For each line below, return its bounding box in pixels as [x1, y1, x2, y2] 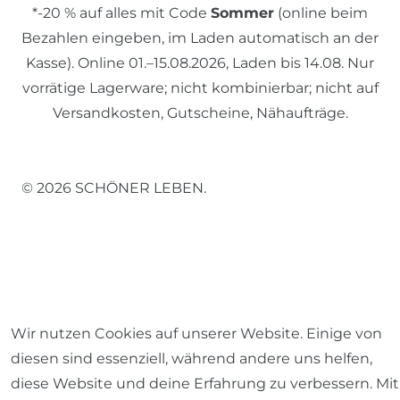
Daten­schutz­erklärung [140, 304, 303, 321]
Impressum [23, 304, 106, 321]
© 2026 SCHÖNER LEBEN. [21, 179, 206, 196]
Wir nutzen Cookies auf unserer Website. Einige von [11, 325, 382, 342]
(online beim [274, 4, 368, 21]
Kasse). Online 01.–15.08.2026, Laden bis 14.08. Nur [26, 54, 374, 71]
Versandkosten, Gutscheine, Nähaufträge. [52, 104, 348, 121]
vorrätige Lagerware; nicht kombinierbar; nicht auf [21, 79, 379, 96]
